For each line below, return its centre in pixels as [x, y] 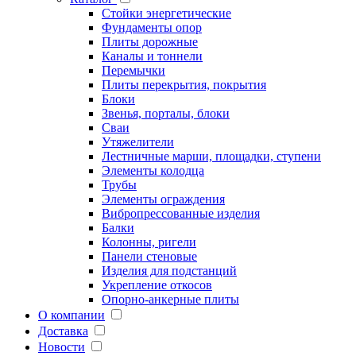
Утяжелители [138, 141]
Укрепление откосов [157, 284]
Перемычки [133, 70]
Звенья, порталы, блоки [166, 113]
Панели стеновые [149, 256]
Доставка [63, 331]
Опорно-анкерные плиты [170, 299]
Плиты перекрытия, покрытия [184, 84]
